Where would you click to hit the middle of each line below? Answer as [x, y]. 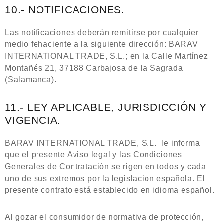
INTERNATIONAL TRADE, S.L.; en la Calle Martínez [107, 56]
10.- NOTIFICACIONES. [65, 10]
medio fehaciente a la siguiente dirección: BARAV [102, 44]
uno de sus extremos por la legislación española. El [105, 178]
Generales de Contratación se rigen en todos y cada [106, 166]
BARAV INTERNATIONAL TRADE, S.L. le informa [103, 143]
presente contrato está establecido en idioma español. [110, 190]
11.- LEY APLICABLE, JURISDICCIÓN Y [106, 107]
